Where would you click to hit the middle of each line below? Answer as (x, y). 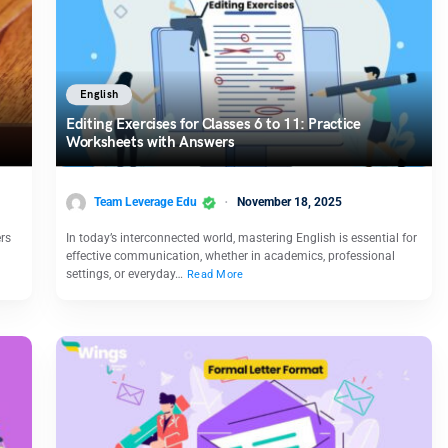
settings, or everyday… (126, 273)
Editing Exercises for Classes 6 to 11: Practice (213, 124)
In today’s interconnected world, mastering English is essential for (241, 237)
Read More (215, 274)
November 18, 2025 (289, 202)
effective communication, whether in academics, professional (230, 255)
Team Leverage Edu (145, 202)
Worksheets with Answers (150, 142)
